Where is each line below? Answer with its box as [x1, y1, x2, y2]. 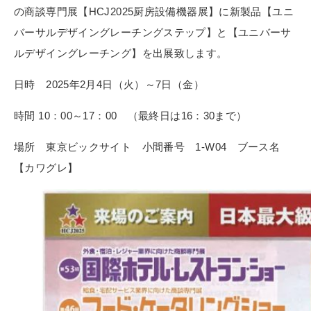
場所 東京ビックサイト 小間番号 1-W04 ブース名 [14, 141, 280, 153]
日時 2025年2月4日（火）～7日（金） [14, 78, 215, 91]
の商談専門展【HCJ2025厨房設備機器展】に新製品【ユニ [14, 6, 294, 18]
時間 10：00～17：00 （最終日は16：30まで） [14, 110, 247, 122]
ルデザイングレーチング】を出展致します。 [14, 47, 228, 60]
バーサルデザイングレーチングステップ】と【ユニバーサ [14, 26, 292, 39]
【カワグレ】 [14, 162, 78, 174]
